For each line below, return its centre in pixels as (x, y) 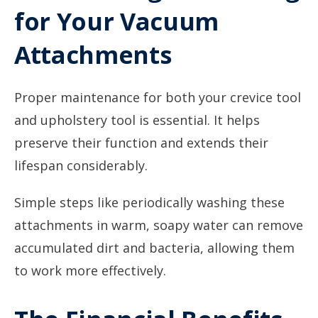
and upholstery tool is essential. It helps (137, 120)
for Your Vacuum (116, 21)
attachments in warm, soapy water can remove (159, 225)
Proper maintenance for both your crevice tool (158, 97)
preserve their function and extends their (141, 143)
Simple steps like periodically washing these (149, 202)
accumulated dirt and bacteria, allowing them (154, 248)
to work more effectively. (90, 270)
